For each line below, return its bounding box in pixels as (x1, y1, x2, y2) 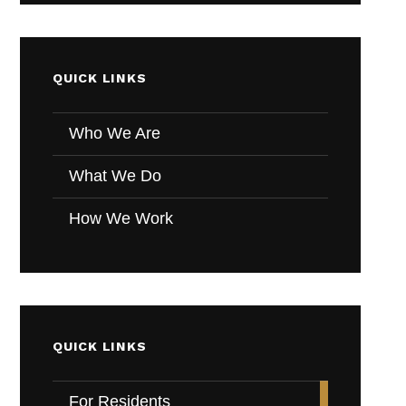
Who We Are (69, 124, 161, 143)
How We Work (69, 209, 174, 228)
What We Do (69, 167, 162, 186)
